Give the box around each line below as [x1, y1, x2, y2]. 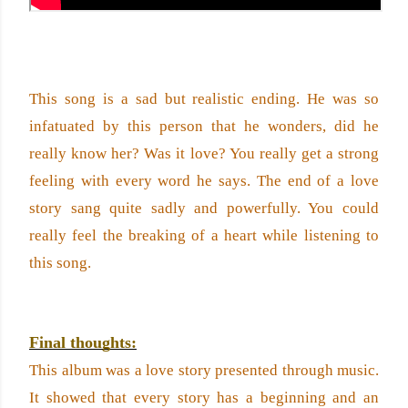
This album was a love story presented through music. [29, 362, 379, 379]
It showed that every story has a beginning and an [29, 389, 379, 406]
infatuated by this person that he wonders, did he [29, 117, 379, 135]
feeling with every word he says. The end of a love [29, 172, 379, 189]
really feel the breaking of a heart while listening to [29, 227, 379, 244]
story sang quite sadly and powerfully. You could [29, 199, 379, 217]
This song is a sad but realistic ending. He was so [29, 90, 379, 107]
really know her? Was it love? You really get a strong [29, 145, 379, 162]
